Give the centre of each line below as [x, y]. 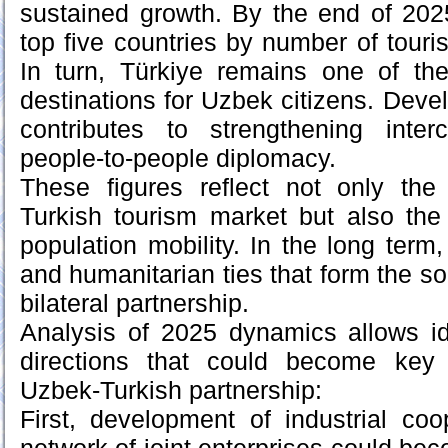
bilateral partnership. [134, 303]
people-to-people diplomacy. [178, 158]
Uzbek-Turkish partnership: [171, 390]
